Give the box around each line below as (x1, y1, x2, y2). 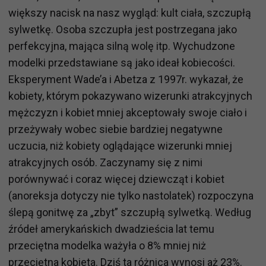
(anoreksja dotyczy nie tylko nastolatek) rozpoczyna (8, 189, 254, 202)
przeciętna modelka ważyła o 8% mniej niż (8, 239, 206, 252)
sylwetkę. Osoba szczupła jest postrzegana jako (8, 23, 237, 36)
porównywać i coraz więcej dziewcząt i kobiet (8, 172, 224, 185)
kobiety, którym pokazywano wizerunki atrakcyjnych (8, 89, 252, 102)
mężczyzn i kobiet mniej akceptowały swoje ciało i (8, 106, 247, 119)
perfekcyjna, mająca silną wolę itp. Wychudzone (8, 39, 235, 52)
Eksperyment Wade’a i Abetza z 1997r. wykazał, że (8, 72, 243, 85)
